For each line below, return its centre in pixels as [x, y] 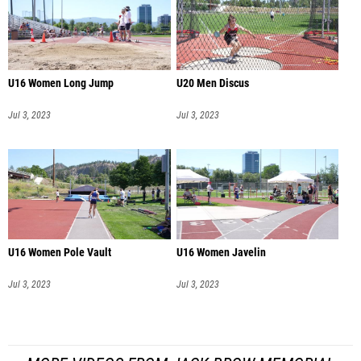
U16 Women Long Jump [61, 83]
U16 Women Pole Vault [60, 253]
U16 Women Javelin [221, 253]
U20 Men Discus [212, 83]
